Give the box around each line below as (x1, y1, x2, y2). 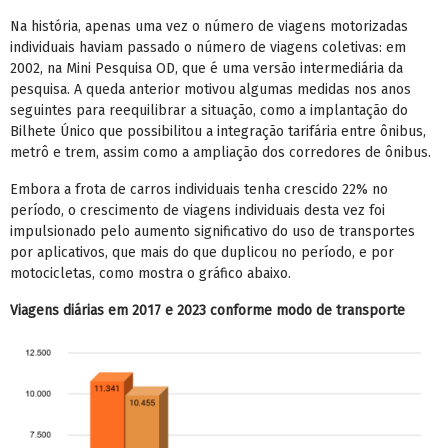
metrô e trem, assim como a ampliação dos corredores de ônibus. (10, 143, 431, 161)
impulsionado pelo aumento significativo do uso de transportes (10, 222, 415, 240)
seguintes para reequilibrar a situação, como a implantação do (10, 101, 408, 119)
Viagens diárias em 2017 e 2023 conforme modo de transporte (10, 301, 405, 319)
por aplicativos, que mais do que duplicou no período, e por (10, 243, 394, 261)
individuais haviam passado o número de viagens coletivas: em (10, 38, 406, 56)
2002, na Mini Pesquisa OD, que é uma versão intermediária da (10, 59, 403, 77)
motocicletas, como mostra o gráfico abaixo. (10, 264, 295, 282)
